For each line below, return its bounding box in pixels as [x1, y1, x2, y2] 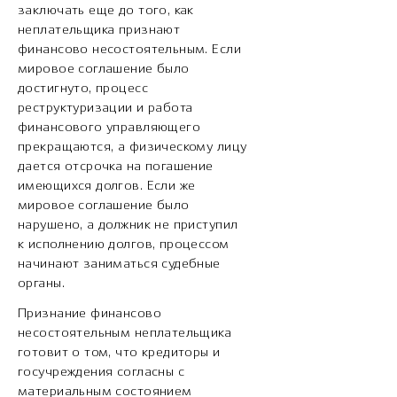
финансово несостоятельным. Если [18, 43, 242, 57]
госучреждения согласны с [18, 366, 185, 379]
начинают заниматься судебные [18, 258, 221, 271]
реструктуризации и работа [18, 102, 193, 115]
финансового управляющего [18, 121, 201, 135]
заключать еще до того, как [18, 4, 194, 18]
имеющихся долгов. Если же [18, 180, 196, 193]
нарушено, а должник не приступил [18, 219, 238, 232]
